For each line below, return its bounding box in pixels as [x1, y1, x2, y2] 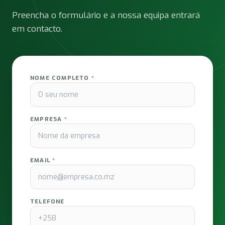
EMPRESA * [30, 115, 67, 123]
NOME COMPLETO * [30, 74, 94, 82]
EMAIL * [30, 156, 56, 164]
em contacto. [12, 23, 62, 35]
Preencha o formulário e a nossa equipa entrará [12, 10, 200, 21]
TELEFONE [30, 197, 65, 205]
